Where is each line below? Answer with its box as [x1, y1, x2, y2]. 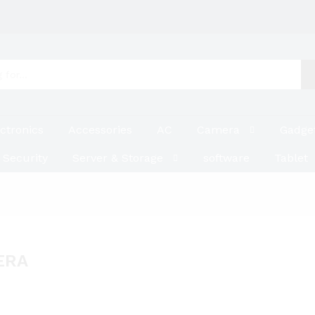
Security [2, 151, 48, 165]
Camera [196, 123, 240, 136]
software [202, 151, 250, 165]
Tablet [274, 151, 308, 165]
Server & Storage [72, 151, 163, 165]
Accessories [67, 123, 132, 136]
